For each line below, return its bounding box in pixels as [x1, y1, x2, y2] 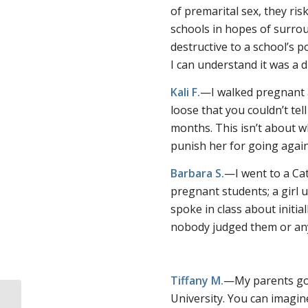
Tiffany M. [170, 272, 224, 288]
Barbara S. [170, 165, 225, 181]
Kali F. [170, 84, 201, 100]
